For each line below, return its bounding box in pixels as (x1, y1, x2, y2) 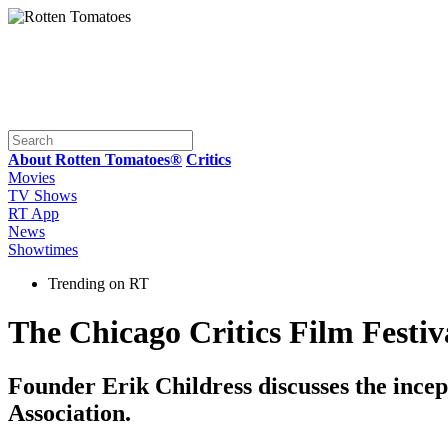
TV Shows (8, 187, 77, 204)
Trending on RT (48, 275, 149, 292)
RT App (8, 205, 59, 222)
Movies (8, 169, 55, 186)
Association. (8, 399, 131, 426)
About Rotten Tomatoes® (8, 151, 182, 168)
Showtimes (8, 241, 78, 258)
